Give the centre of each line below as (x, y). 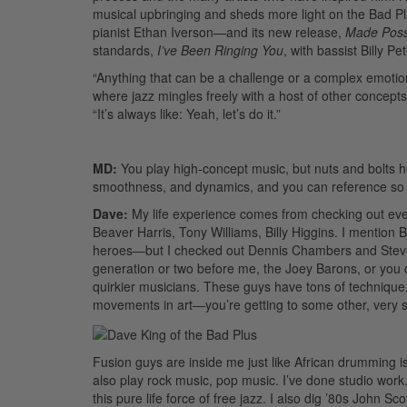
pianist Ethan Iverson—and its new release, (219, 32)
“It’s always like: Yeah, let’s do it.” (187, 114)
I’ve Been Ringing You (220, 50)
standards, (125, 50)
